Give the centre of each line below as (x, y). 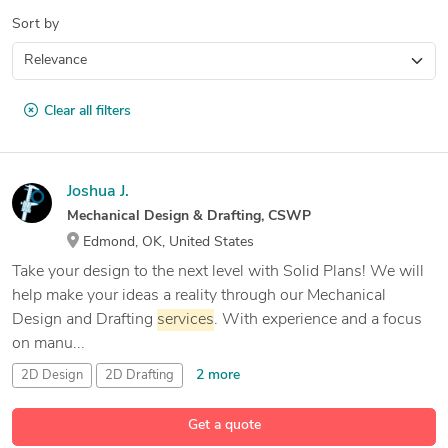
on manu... (48, 343)
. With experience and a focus (318, 319)
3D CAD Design (67, 433)
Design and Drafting (84, 319)
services (185, 319)
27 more (162, 433)
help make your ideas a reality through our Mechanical (199, 295)
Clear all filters (87, 111)
